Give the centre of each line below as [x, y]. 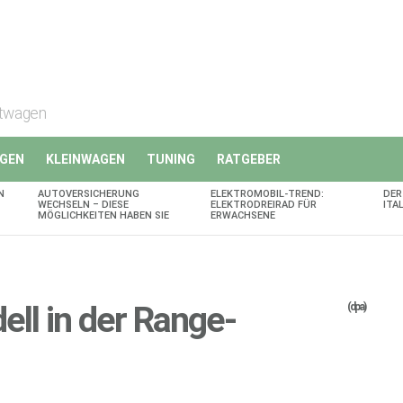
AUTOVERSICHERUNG [89, 193]
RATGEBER [249, 159]
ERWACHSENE [243, 215]
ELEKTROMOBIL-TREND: [267, 193]
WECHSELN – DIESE [83, 204]
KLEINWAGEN [85, 159]
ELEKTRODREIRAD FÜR [264, 204]
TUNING [171, 159]
